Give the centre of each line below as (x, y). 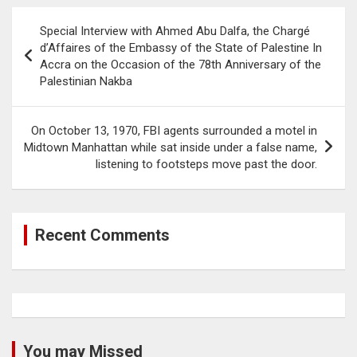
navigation (58, 44)
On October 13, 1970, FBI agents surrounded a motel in (174, 130)
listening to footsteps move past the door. (206, 164)
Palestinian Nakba (86, 81)
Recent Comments (102, 235)
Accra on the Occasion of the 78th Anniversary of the (180, 64)
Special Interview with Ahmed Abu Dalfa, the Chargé (175, 31)
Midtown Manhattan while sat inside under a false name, (171, 147)
